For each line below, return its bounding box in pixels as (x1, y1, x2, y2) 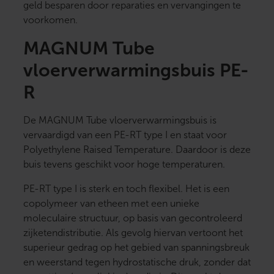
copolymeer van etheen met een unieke (23, 198, 199, 209)
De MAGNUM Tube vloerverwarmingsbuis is (23, 115, 217, 126)
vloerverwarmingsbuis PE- (23, 60, 249, 81)
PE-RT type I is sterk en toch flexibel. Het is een (23, 183, 229, 194)
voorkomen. (23, 15, 78, 26)
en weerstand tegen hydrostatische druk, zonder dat (23, 257, 251, 268)
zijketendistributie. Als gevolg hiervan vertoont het (23, 228, 243, 239)
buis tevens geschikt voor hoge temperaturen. (23, 159, 225, 170)
